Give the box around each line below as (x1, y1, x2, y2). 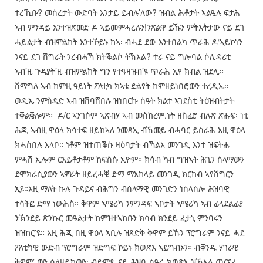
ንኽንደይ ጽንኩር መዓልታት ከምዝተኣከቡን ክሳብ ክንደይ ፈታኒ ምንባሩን (14, 212, 222, 224)
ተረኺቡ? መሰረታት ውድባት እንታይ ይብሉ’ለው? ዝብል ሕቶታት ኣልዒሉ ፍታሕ (14, 6, 240, 19)
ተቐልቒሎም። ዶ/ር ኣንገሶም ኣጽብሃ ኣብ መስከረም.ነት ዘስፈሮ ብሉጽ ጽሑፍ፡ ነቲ (14, 109, 248, 122)
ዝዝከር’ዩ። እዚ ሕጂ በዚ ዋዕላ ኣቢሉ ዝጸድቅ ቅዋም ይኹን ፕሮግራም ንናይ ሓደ (14, 227, 244, 239)
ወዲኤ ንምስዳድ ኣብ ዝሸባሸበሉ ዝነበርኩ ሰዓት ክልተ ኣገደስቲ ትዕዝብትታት (14, 95, 234, 107)
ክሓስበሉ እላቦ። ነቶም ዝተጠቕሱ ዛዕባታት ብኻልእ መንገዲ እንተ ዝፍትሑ (14, 139, 230, 151)
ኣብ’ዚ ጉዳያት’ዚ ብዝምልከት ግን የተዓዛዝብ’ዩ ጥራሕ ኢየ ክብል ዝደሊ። (14, 65, 224, 77)
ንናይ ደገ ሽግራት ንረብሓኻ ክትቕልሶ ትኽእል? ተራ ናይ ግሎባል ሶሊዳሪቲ (14, 50, 231, 63)
